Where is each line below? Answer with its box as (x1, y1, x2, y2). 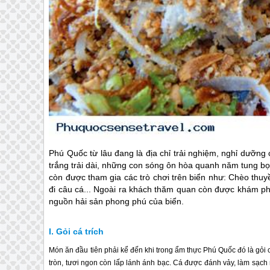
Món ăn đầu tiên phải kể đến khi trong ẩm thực (49, 246, 203, 255)
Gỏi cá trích (56, 227, 104, 237)
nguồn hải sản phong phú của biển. (49, 196, 184, 207)
